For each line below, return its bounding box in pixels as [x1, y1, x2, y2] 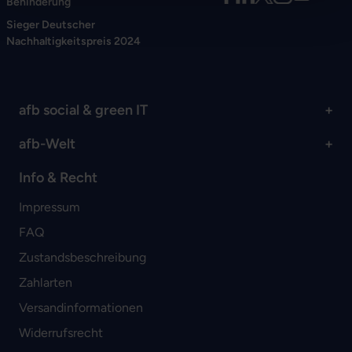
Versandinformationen [19, 300, 143, 316]
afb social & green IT [19, 101, 148, 119]
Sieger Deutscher [6, 18, 95, 32]
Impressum [19, 200, 80, 215]
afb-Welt [19, 135, 75, 153]
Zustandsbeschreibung [19, 250, 146, 266]
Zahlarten [19, 275, 72, 291]
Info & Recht [19, 169, 97, 187]
